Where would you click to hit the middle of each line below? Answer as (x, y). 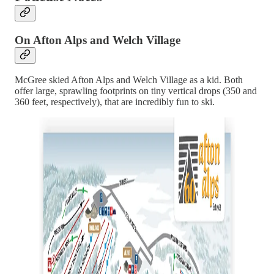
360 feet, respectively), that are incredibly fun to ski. (115, 102)
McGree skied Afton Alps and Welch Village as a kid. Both (129, 80)
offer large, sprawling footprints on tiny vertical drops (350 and (136, 91)
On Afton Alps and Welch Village (98, 40)
